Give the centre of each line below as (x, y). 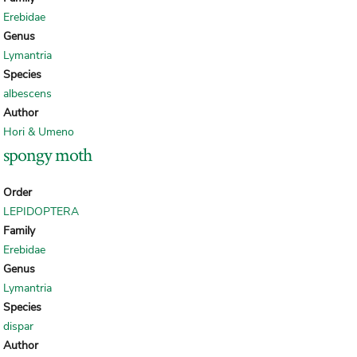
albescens (27, 94)
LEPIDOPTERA (41, 212)
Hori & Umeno (39, 132)
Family (19, 231)
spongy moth (47, 155)
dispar (18, 327)
